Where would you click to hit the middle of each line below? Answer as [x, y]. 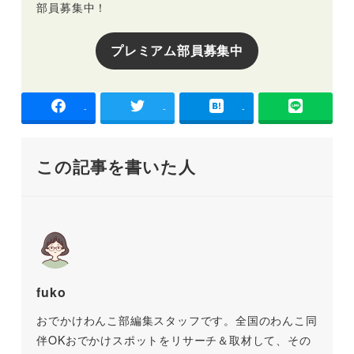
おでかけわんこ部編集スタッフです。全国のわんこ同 [177, 320]
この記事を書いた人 [116, 166]
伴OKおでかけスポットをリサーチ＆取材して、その [174, 340]
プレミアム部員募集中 [177, 51]
